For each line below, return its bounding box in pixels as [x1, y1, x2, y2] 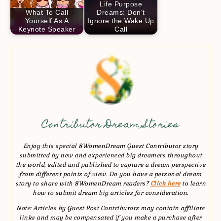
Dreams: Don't [97, 8, 145, 17]
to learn [180, 179, 206, 187]
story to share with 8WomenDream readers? [15, 179, 150, 187]
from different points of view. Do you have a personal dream [19, 170, 202, 178]
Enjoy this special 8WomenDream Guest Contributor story [23, 142, 198, 150]
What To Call [26, 8, 68, 17]
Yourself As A [25, 17, 69, 25]
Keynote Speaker [18, 25, 76, 34]
